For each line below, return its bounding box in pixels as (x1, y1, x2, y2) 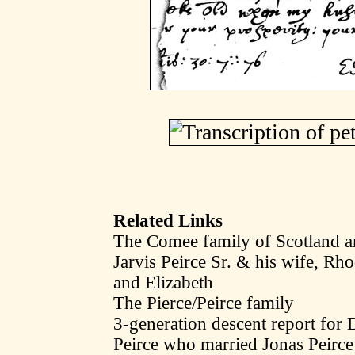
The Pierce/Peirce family (113, 293, 294, 313)
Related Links (113, 211, 223, 231)
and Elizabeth (113, 273, 213, 292)
